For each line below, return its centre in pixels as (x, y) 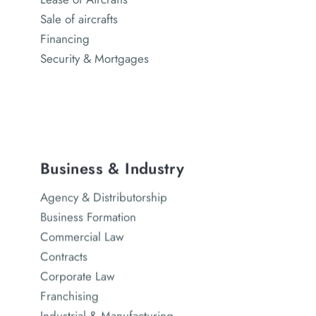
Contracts (63, 256)
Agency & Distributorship (103, 197)
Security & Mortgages (94, 59)
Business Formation (88, 217)
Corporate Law (77, 276)
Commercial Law (82, 237)
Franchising (69, 296)
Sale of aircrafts (79, 19)
